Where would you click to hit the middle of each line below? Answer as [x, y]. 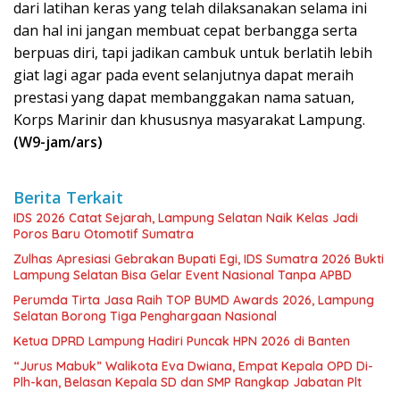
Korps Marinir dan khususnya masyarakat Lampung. [189, 119]
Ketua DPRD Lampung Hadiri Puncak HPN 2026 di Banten [182, 341]
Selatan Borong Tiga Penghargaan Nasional [145, 316]
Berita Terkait [68, 197]
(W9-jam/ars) [58, 142]
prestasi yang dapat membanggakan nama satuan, [184, 97]
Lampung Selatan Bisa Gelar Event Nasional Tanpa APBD [183, 275]
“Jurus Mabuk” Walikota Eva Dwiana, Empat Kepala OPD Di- [193, 366]
